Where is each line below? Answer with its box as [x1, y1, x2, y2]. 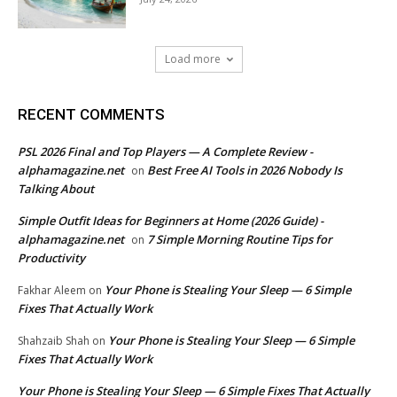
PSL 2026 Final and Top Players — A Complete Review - [18, 144, 313, 160]
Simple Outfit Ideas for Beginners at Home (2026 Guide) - [18, 213, 323, 230]
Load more [164, 51, 221, 67]
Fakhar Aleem [18, 283, 86, 299]
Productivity [18, 250, 85, 267]
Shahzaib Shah [18, 333, 90, 349]
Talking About [18, 181, 94, 198]
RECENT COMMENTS [18, 105, 165, 124]
